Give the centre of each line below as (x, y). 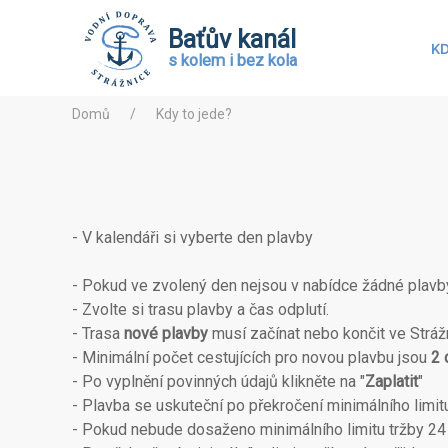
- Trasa (98, 333)
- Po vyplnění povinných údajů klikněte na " (218, 381)
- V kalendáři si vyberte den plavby (192, 237)
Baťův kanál (232, 39)
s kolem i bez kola (232, 60)
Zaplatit (391, 381)
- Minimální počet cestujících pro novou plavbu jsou (251, 357)
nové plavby (166, 333)
